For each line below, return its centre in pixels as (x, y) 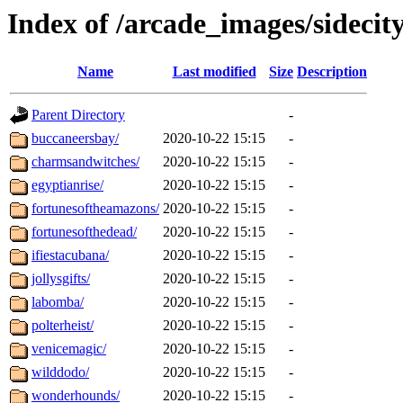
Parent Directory (78, 115)
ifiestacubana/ (70, 255)
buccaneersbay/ (75, 139)
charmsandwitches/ (85, 162)
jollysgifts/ (61, 279)
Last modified (214, 72)
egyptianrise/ (67, 185)
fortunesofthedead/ (84, 232)
